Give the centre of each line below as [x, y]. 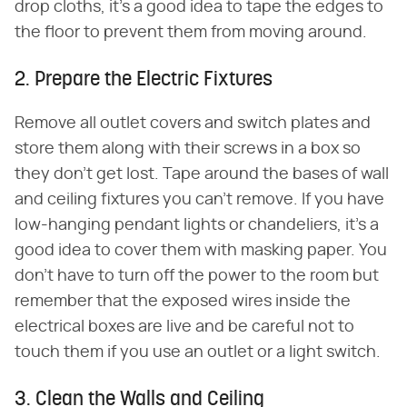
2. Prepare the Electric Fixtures [144, 80]
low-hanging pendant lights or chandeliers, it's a [197, 225]
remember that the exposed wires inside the [183, 301]
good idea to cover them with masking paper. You [201, 250]
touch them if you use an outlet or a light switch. [198, 352]
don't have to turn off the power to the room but [197, 276]
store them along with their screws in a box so [188, 149]
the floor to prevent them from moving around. [191, 32]
